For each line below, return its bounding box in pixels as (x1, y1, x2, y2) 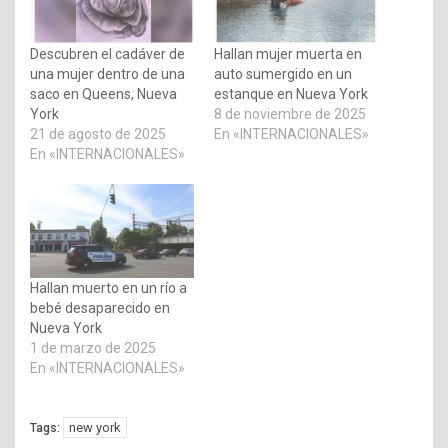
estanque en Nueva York (214, 85, 368, 102)
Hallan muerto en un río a (30, 279, 187, 296)
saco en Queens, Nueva (30, 85, 177, 102)
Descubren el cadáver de (30, 45, 185, 62)
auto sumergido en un (214, 65, 352, 82)
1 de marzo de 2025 (30, 339, 156, 356)
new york (69, 419, 121, 435)
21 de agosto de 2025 (30, 125, 166, 142)
